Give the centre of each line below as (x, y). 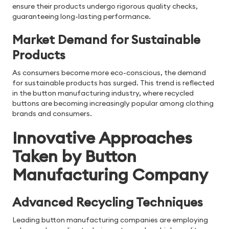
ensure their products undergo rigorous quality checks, (105, 6)
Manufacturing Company (110, 175)
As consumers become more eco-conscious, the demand (109, 73)
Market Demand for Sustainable (106, 40)
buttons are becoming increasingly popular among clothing (113, 104)
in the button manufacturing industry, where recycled (103, 93)
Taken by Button (74, 156)
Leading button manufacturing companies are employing (110, 220)
